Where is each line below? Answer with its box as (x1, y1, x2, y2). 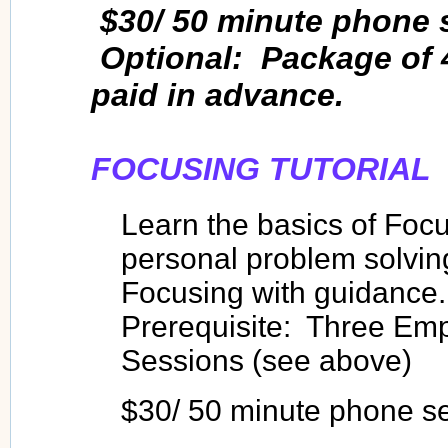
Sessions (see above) (121, 343, 412, 377)
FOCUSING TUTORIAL (91, 150, 431, 187)
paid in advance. (91, 76, 353, 113)
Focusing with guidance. (121, 275, 446, 309)
